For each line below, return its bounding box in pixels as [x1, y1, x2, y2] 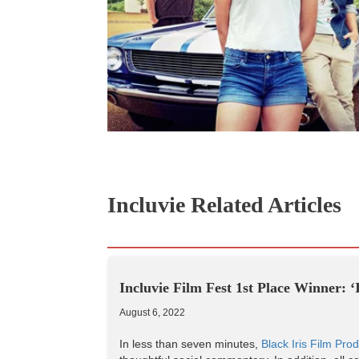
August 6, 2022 [119, 307, 186, 319]
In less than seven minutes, [119, 337, 262, 351]
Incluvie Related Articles [107, 192, 342, 218]
